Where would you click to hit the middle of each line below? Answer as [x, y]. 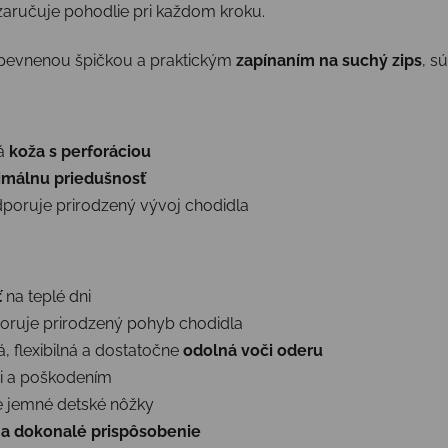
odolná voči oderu [253, 350]
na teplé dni [46, 296]
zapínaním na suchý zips [329, 60]
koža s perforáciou [80, 151]
